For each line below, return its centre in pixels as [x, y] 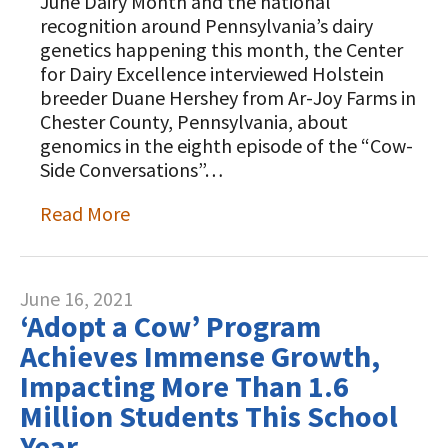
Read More [85, 213]
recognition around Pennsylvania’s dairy [206, 25]
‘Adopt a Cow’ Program [170, 326]
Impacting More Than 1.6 [184, 386]
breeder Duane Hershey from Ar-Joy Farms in [228, 97]
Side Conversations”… [131, 169]
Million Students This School [209, 416]
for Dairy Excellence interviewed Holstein [212, 73]
